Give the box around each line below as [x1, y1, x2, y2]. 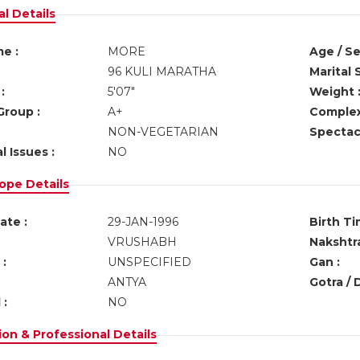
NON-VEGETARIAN [107, 125, 219, 139]
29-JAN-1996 [107, 215, 178, 229]
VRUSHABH [107, 235, 177, 249]
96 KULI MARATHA [107, 64, 216, 79]
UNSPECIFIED [107, 255, 191, 269]
